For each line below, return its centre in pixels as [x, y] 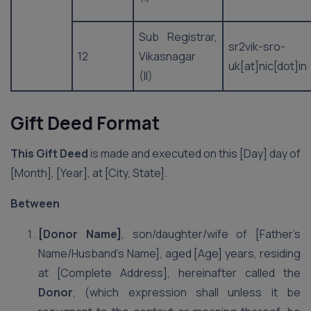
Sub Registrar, [178, 37]
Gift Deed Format [85, 123]
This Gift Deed [49, 153]
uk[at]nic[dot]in [268, 66]
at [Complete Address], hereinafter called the [169, 273]
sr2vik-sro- [257, 47]
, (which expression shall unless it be [187, 292]
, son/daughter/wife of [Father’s [211, 234]
